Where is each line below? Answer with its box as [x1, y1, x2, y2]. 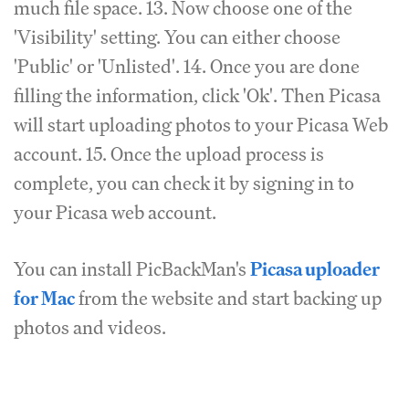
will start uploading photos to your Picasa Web [14, 112, 388, 137]
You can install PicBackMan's [14, 257, 250, 281]
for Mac [14, 286, 75, 310]
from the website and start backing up [75, 286, 382, 310]
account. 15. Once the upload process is [14, 142, 324, 166]
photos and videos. [14, 315, 166, 340]
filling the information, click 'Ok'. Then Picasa [14, 83, 381, 108]
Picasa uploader [250, 257, 380, 281]
